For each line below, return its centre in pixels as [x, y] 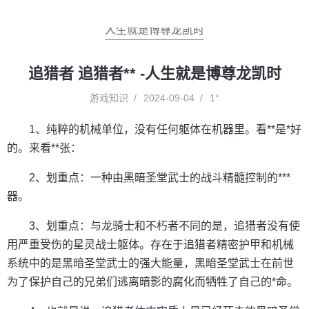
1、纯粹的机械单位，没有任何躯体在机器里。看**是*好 [165, 129]
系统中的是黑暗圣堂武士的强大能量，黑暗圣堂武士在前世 [150, 263]
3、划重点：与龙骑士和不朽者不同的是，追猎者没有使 [165, 226]
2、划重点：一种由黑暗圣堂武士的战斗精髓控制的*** [160, 178]
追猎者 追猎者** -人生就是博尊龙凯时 [154, 73]
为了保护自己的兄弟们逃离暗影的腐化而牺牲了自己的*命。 [152, 282]
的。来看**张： [44, 148]
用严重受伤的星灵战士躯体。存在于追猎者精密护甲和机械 [150, 245]
